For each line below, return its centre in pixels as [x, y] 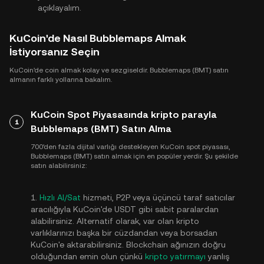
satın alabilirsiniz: [59, 166]
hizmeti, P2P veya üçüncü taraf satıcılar [158, 197]
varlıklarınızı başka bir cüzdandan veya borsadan [124, 233]
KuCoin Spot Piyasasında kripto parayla [124, 115]
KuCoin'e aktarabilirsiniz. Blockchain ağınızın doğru [128, 245]
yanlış [217, 256]
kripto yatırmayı [175, 256]
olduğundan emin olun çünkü [88, 256]
